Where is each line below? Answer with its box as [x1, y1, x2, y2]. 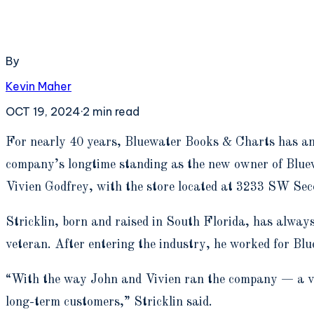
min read [90, 104, 139, 118]
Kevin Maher [6, 78, 71, 93]
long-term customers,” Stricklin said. [6, 295, 212, 308]
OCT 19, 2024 [6, 104, 81, 118]
